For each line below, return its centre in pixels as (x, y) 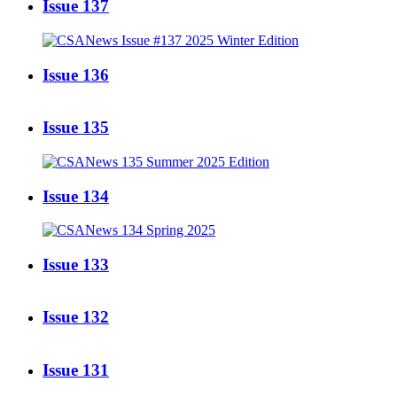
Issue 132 (76, 317)
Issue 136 (76, 74)
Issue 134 (76, 196)
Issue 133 (76, 265)
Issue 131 (76, 370)
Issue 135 (76, 128)
